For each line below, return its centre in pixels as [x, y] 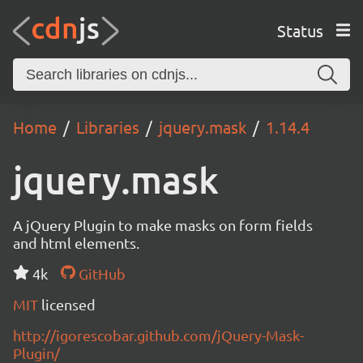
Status [300, 30]
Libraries [108, 127]
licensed [68, 304]
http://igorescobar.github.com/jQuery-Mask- [158, 335]
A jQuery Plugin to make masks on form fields [163, 225]
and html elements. [76, 243]
